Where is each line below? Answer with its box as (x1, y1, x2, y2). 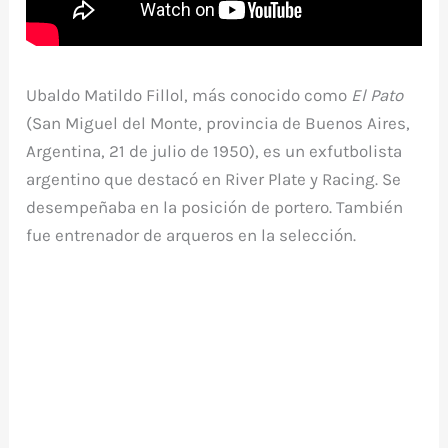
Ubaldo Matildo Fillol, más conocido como (26, 84, 352, 105)
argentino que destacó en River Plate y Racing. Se (26, 168, 402, 189)
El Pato (351, 84, 404, 105)
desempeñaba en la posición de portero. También (26, 196, 404, 217)
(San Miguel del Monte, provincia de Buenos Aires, (26, 112, 411, 133)
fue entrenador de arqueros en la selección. (26, 224, 357, 245)
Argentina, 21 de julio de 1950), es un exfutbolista (26, 140, 403, 161)
